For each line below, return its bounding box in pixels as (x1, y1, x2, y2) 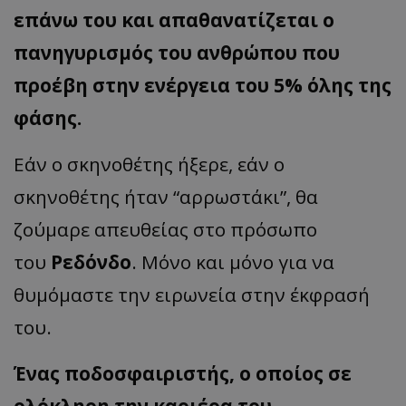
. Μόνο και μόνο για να (131, 249, 334, 275)
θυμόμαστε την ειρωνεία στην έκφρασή (14, 282, 370, 308)
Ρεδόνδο (51, 249, 131, 275)
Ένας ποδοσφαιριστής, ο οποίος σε (14, 361, 352, 387)
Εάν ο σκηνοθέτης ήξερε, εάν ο (14, 151, 285, 178)
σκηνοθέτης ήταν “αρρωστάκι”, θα (14, 184, 318, 210)
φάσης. (14, 105, 82, 131)
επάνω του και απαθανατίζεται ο (14, 7, 334, 34)
